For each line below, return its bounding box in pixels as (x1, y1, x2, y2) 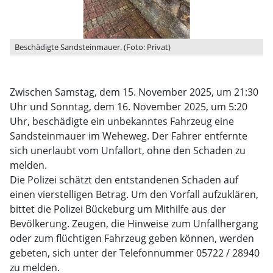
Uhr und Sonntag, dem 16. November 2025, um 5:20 (10, 100, 247, 113)
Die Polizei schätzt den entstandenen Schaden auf (10, 173, 238, 186)
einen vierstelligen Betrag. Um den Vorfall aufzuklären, (10, 188, 258, 201)
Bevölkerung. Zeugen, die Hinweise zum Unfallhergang (10, 217, 258, 230)
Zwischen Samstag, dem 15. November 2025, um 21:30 (10, 85, 258, 99)
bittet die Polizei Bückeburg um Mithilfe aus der (10, 202, 226, 216)
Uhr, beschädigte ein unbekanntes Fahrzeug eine (10, 115, 234, 128)
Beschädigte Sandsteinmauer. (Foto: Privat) (15, 41, 171, 52)
